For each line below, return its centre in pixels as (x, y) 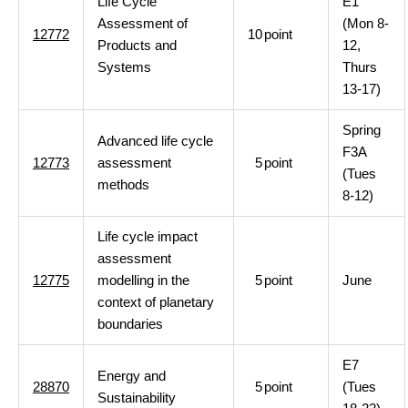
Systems (124, 67)
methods (123, 184)
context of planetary (156, 302)
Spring (362, 130)
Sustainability (137, 398)
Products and (137, 45)
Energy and (132, 376)
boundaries (130, 324)
